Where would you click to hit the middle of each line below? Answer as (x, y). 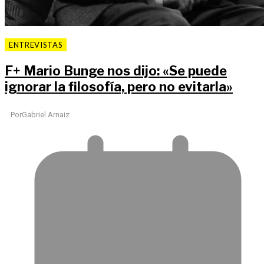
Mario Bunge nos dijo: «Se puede (124, 71)
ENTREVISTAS (36, 45)
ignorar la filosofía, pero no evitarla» (119, 87)
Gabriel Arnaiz (46, 114)
